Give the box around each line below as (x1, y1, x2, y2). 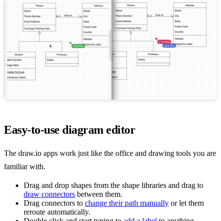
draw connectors (24, 190, 75, 198)
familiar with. (4, 162, 45, 171)
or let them (169, 199, 204, 207)
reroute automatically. (24, 208, 90, 216)
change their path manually (85, 199, 169, 207)
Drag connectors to (24, 199, 85, 207)
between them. (75, 190, 122, 198)
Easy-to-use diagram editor (4, 123, 136, 137)
